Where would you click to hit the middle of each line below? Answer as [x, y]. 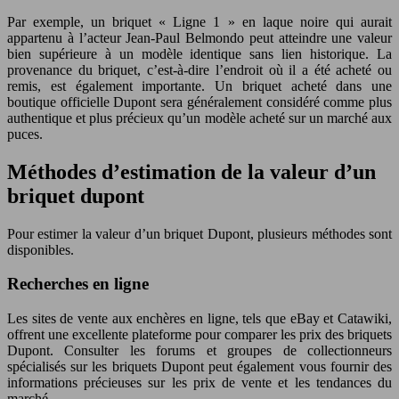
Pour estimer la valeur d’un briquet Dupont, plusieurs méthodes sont [199, 233]
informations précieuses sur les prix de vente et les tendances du [199, 383]
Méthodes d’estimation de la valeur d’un [191, 171]
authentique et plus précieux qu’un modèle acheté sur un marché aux [199, 118]
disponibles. [41, 249]
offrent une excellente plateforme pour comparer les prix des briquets [199, 335]
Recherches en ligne [78, 284]
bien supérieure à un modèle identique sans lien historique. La [199, 53]
